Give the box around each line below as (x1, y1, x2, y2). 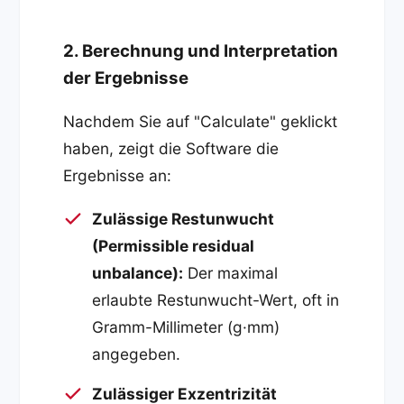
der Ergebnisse (63, 67, 189, 88)
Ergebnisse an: (63, 166, 172, 186)
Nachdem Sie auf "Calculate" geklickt (63, 112, 338, 132)
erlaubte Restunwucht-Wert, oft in (92, 289, 340, 309)
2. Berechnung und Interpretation (63, 40, 339, 61)
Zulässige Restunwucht (92, 208, 275, 228)
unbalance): (92, 262, 184, 282)
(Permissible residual (92, 235, 255, 255)
